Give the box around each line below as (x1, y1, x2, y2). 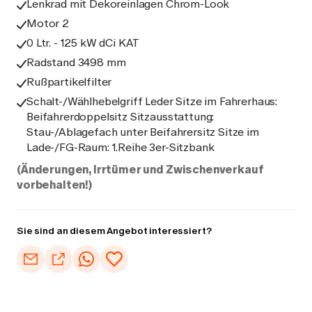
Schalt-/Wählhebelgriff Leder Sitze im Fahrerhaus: (26, 95, 278, 108)
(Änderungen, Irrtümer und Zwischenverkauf (17, 163, 264, 176)
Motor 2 (26, 17, 69, 30)
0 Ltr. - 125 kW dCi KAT (26, 36, 140, 49)
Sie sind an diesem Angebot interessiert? (17, 225, 212, 237)
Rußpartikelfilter (26, 75, 112, 88)
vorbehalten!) (17, 178, 92, 192)
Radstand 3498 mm (26, 56, 126, 69)
